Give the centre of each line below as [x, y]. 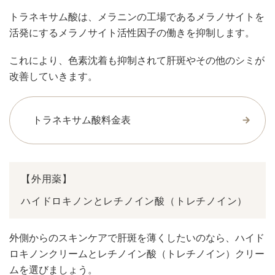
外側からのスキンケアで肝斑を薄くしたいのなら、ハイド [137, 238]
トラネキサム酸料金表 [82, 120]
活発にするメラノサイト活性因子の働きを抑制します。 [132, 33]
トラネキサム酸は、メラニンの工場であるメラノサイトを [137, 17]
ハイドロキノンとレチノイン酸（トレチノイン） [134, 201]
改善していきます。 [53, 77]
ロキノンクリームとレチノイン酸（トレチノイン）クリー [137, 254]
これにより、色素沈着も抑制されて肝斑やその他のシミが [137, 61]
